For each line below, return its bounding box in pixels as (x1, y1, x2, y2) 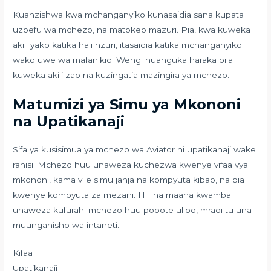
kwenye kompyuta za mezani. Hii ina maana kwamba (13, 189, 232, 200)
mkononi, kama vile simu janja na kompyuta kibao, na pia (13, 174, 245, 184)
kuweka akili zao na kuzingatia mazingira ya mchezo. (13, 70, 230, 80)
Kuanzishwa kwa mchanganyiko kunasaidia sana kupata (13, 9, 244, 19)
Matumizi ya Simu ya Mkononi (13, 95, 241, 113)
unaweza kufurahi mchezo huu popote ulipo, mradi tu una (13, 204, 252, 215)
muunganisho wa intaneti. (13, 220, 120, 230)
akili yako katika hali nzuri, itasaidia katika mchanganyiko (13, 39, 243, 50)
